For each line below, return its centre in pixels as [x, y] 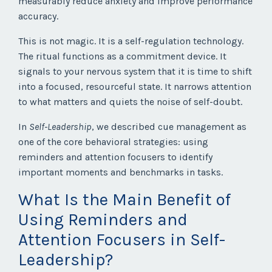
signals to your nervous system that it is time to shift [135, 72]
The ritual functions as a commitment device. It [122, 56]
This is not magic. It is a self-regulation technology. [131, 41]
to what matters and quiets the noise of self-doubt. [130, 102]
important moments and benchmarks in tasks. [121, 172]
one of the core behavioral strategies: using [113, 142]
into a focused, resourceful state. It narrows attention [135, 87]
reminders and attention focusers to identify [115, 157]
